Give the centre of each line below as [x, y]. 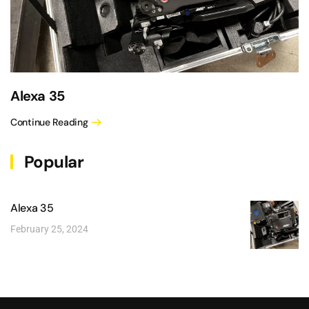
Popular [52, 162]
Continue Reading [49, 122]
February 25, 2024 [49, 229]
